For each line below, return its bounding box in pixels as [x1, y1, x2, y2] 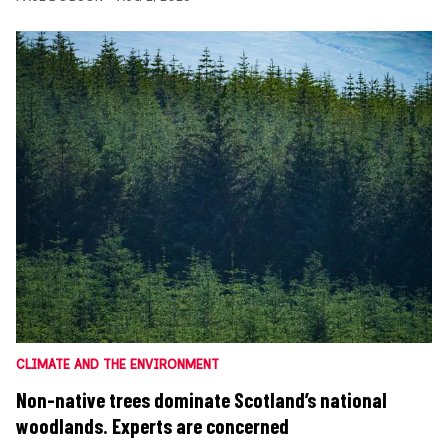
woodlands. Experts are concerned [16, 414, 289, 439]
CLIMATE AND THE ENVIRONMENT [16, 357, 219, 373]
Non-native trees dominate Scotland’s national [16, 388, 387, 413]
